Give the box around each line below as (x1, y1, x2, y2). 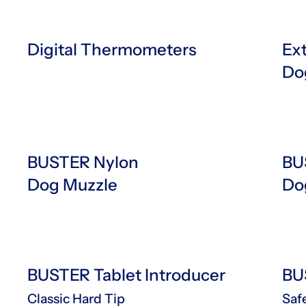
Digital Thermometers (27, 39, 197, 59)
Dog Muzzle (27, 174, 117, 195)
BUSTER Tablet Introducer (27, 264, 225, 285)
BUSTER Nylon (27, 152, 139, 172)
